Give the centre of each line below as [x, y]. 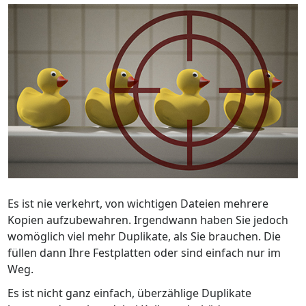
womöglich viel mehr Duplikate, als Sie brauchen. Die [144, 236]
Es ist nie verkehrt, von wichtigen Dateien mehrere [138, 203]
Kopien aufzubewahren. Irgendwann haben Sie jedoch [148, 220]
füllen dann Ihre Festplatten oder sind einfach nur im [144, 252]
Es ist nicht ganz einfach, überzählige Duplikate [129, 293]
